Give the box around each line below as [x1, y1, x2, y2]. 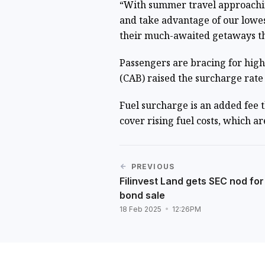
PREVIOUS [131, 161, 175, 171]
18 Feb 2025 [119, 204, 163, 214]
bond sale [119, 189, 165, 201]
